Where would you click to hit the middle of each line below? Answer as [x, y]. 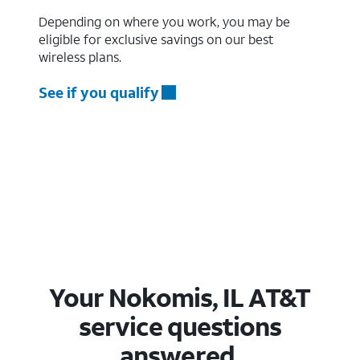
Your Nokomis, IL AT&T [179, 297]
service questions [180, 326]
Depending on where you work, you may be [164, 21]
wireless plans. [80, 56]
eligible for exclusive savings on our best [156, 39]
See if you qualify [99, 92]
